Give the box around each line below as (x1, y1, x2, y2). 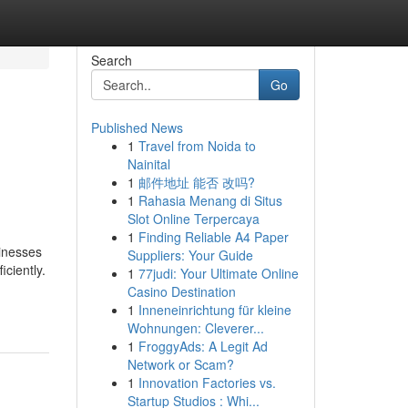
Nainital (127, 155, 170, 173)
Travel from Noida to (138, 137, 256, 155)
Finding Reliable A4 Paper (138, 228, 289, 246)
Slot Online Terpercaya (127, 209, 260, 228)
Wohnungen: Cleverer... (127, 319, 264, 337)
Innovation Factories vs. (138, 373, 276, 392)
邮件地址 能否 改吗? (138, 173, 255, 191)
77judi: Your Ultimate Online (138, 264, 299, 282)
